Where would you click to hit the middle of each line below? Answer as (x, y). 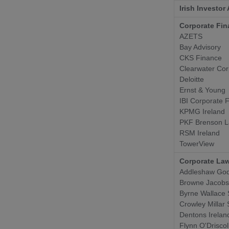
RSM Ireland (200, 133)
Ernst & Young (203, 90)
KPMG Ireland (202, 111)
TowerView (197, 144)
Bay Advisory (200, 47)
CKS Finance (201, 58)
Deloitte (192, 79)
